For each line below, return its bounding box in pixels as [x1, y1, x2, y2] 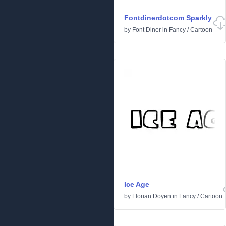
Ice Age [124, 180, 149, 188]
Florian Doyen [132, 193, 171, 200]
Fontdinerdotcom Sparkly [124, 14, 212, 22]
